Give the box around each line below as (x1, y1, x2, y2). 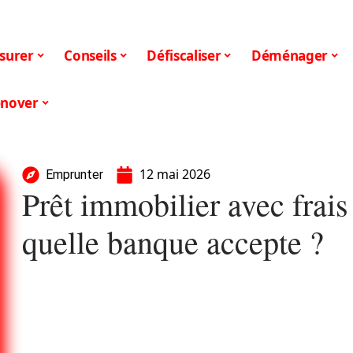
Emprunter (46, 167, 103, 182)
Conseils (64, 46, 117, 65)
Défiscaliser (147, 46, 221, 65)
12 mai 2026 (139, 165, 210, 183)
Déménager (251, 46, 328, 65)
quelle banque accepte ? (22, 221, 324, 262)
